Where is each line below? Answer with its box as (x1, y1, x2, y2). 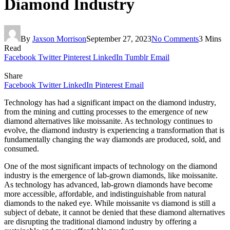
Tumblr (125, 52, 148, 62)
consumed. (4, 144, 39, 153)
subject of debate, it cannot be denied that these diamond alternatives (4, 207, 225, 217)
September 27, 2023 (86, 34, 151, 43)
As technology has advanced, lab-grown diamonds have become (4, 180, 213, 189)
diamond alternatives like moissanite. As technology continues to (4, 116, 213, 125)
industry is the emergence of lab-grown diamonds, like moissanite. (4, 170, 218, 180)
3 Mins (199, 34, 221, 43)
